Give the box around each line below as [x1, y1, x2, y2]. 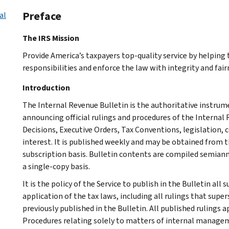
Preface [22, 8, 61, 24]
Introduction [22, 82, 70, 93]
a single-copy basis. [22, 161, 90, 172]
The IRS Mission [22, 32, 79, 43]
